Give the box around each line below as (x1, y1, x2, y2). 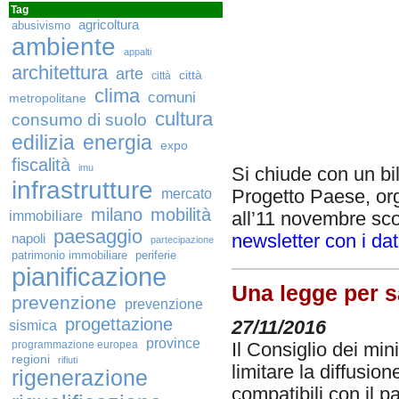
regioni (12, 352, 50, 366)
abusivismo (12, 19, 70, 32)
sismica (9, 317, 57, 333)
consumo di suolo (12, 110, 147, 129)
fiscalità (12, 155, 70, 175)
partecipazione (151, 234, 214, 245)
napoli (12, 232, 45, 246)
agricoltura (78, 18, 139, 32)
